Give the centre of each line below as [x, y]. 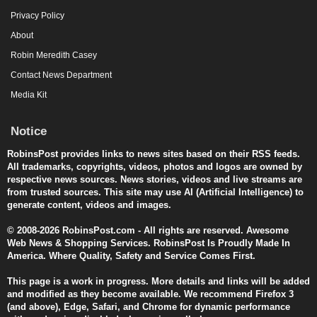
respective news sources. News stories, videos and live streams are [155, 179]
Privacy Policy [38, 15]
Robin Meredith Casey [54, 55]
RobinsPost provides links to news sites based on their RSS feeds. [154, 154]
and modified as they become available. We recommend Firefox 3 [150, 294]
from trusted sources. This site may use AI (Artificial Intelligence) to [155, 192]
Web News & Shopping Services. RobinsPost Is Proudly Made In [149, 243]
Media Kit [29, 94]
